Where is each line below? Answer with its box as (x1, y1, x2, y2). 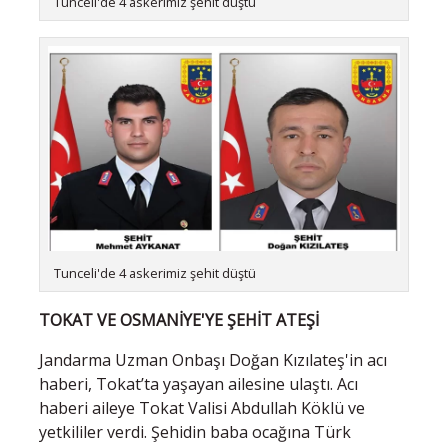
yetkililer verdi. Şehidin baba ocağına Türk (39, 420, 351, 443)
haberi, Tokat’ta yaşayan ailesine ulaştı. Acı (39, 372, 358, 395)
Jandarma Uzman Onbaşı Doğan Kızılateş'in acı (39, 348, 387, 371)
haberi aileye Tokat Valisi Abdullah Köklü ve (39, 396, 365, 419)
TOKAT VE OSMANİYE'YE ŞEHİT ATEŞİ (39, 308, 319, 331)
